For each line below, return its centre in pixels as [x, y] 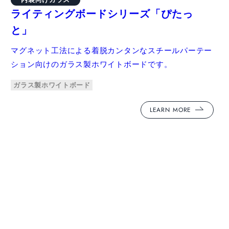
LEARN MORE [170, 110]
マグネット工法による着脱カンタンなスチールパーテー [112, 50]
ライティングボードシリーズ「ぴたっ [102, 14]
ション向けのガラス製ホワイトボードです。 [91, 64]
